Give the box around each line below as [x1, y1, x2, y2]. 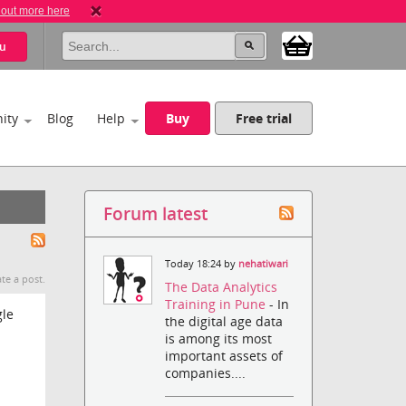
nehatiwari [238, 257, 289, 270]
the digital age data [165, 313, 284, 331]
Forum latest [103, 202, 208, 225]
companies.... [165, 364, 246, 382]
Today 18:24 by [165, 257, 239, 270]
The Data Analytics [165, 278, 278, 296]
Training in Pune [165, 295, 270, 314]
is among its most [165, 330, 273, 348]
